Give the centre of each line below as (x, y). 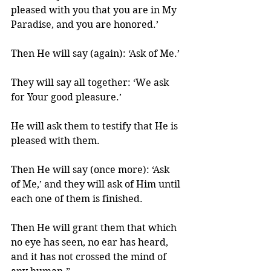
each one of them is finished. (78, 199)
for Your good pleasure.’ (67, 97)
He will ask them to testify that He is (96, 126)
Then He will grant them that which (95, 228)
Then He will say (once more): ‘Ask (91, 170)
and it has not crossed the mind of (90, 257)
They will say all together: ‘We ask (91, 83)
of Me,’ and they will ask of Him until (97, 184)
